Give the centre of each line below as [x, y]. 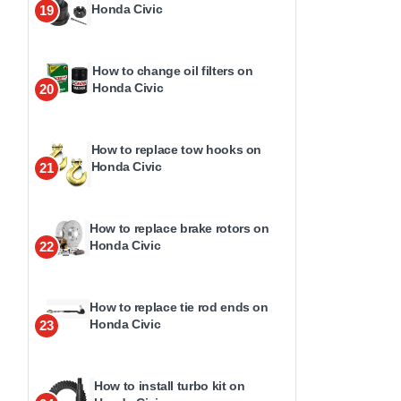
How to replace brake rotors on [179, 228]
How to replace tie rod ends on [179, 307]
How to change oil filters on [173, 71]
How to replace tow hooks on [176, 149]
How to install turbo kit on [170, 386]
